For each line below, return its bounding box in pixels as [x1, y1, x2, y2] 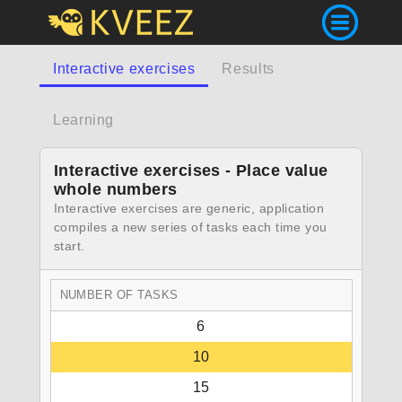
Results [222, 61, 275, 76]
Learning [53, 112, 115, 127]
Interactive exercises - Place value [54, 162, 328, 179]
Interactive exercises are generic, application [54, 201, 325, 215]
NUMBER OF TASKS [59, 288, 179, 301]
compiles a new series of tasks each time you [54, 220, 328, 234]
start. [54, 239, 85, 253]
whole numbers [54, 180, 178, 198]
